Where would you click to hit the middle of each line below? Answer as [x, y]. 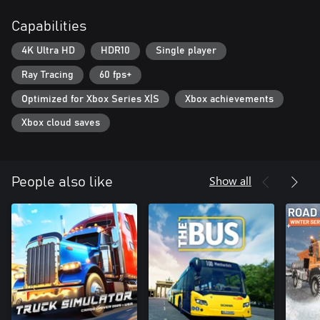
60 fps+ [115, 75]
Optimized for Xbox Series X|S [90, 99]
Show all [230, 180]
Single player [186, 51]
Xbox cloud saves [61, 123]
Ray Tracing [47, 75]
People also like [62, 182]
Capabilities [49, 26]
